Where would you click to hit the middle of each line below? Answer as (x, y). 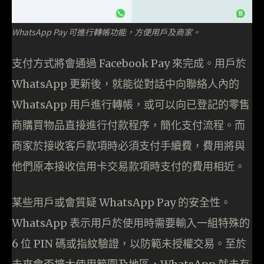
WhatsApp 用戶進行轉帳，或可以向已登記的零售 (131, 105)
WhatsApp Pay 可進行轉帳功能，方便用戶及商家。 (106, 32)
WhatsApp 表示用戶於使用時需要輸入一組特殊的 (131, 223)
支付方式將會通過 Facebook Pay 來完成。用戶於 (129, 64)
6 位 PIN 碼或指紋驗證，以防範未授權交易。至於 (129, 244)
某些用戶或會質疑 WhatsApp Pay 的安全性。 (121, 203)
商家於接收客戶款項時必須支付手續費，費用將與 (128, 146)
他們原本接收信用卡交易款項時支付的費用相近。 (128, 167)
